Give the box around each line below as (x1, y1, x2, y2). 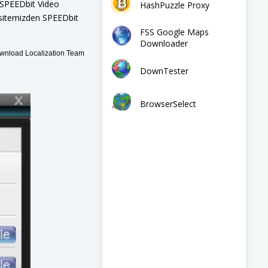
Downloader (140, 38, 188, 49)
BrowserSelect (140, 98, 196, 109)
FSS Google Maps (140, 26, 209, 38)
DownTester (140, 65, 188, 77)
